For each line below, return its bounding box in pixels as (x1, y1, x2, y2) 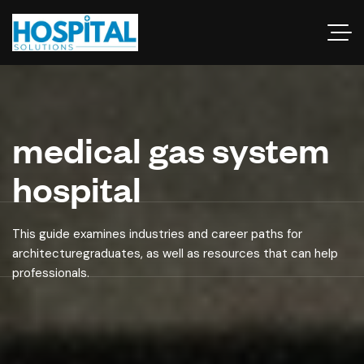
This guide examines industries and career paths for (12, 226, 302, 242)
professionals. (12, 265, 89, 281)
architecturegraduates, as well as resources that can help (12, 245, 338, 262)
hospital (12, 166, 141, 210)
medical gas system (12, 127, 330, 171)
